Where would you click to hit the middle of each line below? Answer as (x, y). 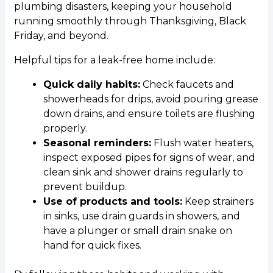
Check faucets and (187, 84)
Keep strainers (218, 201)
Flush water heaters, (202, 143)
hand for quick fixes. (92, 245)
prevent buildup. (85, 186)
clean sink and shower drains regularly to (143, 172)
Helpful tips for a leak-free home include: (114, 60)
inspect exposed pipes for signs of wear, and (149, 157)
